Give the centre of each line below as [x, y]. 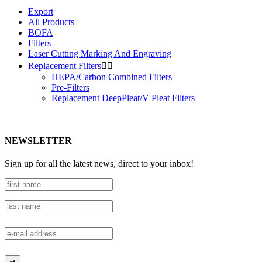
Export [41, 11]
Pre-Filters [70, 87]
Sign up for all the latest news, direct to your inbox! [99, 164]
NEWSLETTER [38, 141]
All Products [51, 22]
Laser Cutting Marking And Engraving [100, 53]
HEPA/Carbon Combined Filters [112, 77]
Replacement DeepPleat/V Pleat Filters [123, 98]
